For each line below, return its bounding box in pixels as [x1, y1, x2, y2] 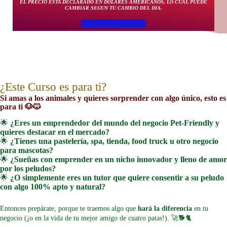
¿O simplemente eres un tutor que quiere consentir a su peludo [10, 173, 224, 182]
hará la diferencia [138, 204, 192, 213]
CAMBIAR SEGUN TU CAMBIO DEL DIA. [65, 5, 162, 11]
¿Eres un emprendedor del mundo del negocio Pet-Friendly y [10, 119, 219, 128]
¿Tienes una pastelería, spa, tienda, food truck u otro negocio [10, 137, 218, 146]
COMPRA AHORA [81, 19, 146, 28]
